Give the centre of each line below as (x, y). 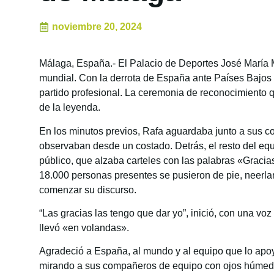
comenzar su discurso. (88, 190)
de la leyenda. (70, 108)
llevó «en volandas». (84, 228)
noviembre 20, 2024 (97, 27)
